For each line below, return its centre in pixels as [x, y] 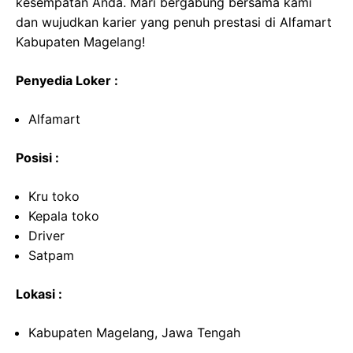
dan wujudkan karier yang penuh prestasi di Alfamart [174, 22]
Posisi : [37, 158]
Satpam [51, 256]
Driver [46, 236]
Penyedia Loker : [67, 81]
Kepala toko [64, 216]
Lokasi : [39, 294]
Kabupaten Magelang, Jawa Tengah [134, 333]
